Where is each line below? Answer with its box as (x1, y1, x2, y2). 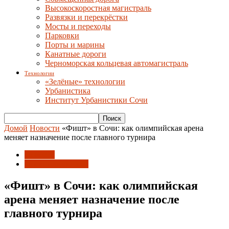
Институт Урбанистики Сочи (45, 96, 148, 104)
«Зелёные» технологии (45, 77, 125, 86)
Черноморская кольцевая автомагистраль (45, 59, 188, 67)
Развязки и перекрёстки (45, 13, 128, 21)
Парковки (45, 31, 79, 40)
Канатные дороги (45, 50, 106, 58)
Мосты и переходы (45, 22, 111, 31)
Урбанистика (45, 86, 90, 95)
